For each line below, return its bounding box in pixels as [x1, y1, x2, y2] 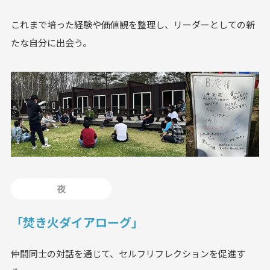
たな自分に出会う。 [10, 36, 92, 49]
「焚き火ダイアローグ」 [10, 215, 143, 231]
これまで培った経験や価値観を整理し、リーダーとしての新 [10, 18, 255, 31]
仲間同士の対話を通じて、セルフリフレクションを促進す [10, 248, 245, 260]
